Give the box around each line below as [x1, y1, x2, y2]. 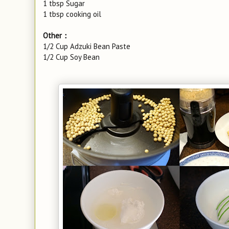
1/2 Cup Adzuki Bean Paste [43, 41, 132, 51]
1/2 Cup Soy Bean [43, 52, 100, 62]
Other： [43, 31, 70, 40]
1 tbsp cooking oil [43, 9, 101, 19]
